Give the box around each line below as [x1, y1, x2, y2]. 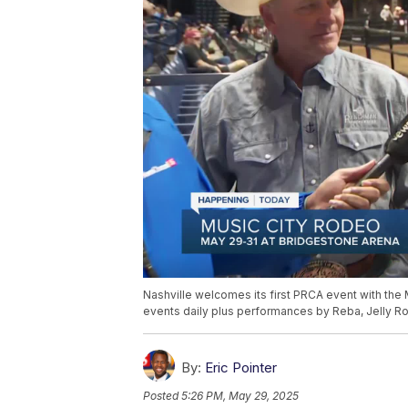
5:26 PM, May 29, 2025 [181, 389, 299, 403]
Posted [143, 389, 181, 403]
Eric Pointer [205, 359, 277, 377]
